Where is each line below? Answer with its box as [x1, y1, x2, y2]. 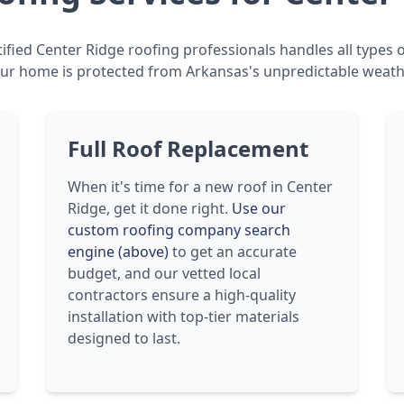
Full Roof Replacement [67, 133, 308, 163]
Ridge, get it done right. [67, 198, 232, 218]
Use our [231, 198, 286, 218]
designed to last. [67, 328, 180, 348]
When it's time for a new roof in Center [67, 177, 333, 197]
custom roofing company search [67, 220, 290, 240]
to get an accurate [168, 242, 297, 262]
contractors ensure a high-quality [67, 285, 296, 305]
